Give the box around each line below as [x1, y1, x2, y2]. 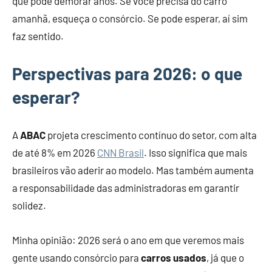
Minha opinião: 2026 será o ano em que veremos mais [12, 234, 244, 246]
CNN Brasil [97, 146, 144, 159]
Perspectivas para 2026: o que [12, 63, 242, 84]
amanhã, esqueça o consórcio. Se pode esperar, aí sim [12, 12, 248, 25]
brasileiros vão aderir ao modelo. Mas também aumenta [12, 164, 254, 177]
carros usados [141, 251, 206, 264]
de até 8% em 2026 [12, 146, 97, 159]
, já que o [206, 251, 244, 264]
